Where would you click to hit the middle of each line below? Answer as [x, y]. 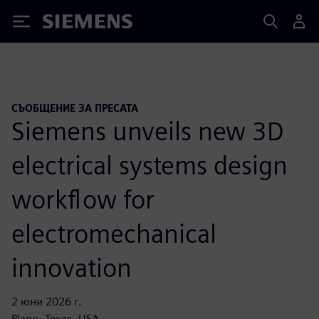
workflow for [83, 199]
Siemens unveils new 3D [148, 131]
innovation [72, 267]
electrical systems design [150, 165]
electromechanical [114, 233]
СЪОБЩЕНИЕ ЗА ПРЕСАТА [75, 108]
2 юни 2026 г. [47, 301]
